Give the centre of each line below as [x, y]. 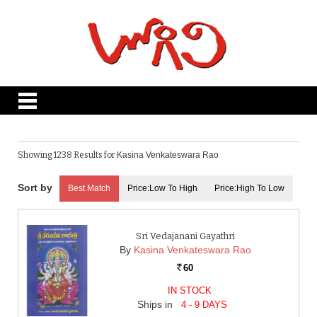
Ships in [157, 304]
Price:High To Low [249, 188]
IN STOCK [189, 290]
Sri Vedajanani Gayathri [185, 236]
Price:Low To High [162, 188]
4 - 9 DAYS [204, 305]
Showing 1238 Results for [67, 155]
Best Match [89, 188]
